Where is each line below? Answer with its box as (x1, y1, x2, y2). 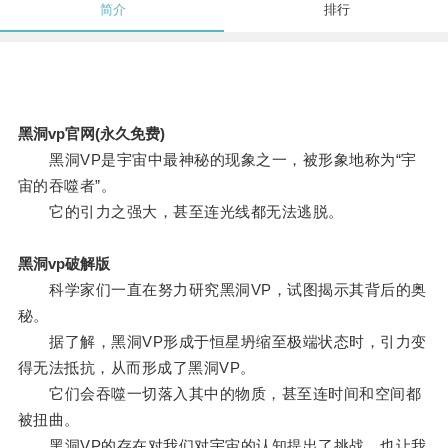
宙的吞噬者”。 (17, 177, 117, 195)
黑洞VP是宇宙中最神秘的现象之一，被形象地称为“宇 (17, 151, 417, 169)
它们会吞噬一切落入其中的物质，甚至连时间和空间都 (17, 385, 422, 403)
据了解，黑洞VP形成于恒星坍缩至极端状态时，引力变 (17, 333, 427, 351)
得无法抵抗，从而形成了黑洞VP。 (17, 359, 256, 377)
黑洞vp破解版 (17, 255, 110, 273)
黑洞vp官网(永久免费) (17, 125, 165, 143)
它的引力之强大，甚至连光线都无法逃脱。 (17, 203, 344, 221)
